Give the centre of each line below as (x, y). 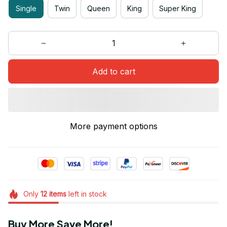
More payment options (113, 126)
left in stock (86, 194)
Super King (178, 8)
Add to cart (113, 71)
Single (26, 8)
